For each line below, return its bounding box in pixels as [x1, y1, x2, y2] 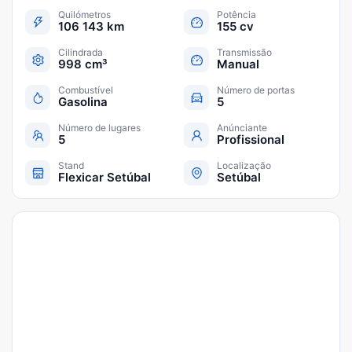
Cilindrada [58, 46, 103, 58]
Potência [217, 9, 256, 20]
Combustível [58, 84, 113, 96]
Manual [217, 57, 259, 71]
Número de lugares [58, 122, 141, 134]
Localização [217, 159, 271, 171]
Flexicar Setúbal [58, 170, 151, 185]
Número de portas [217, 84, 295, 96]
